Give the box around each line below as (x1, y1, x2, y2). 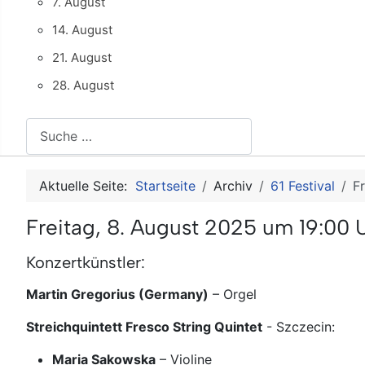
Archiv (213, 177, 253, 194)
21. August (52, 49, 112, 65)
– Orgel (209, 285, 257, 302)
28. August (52, 77, 114, 93)
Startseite (135, 177, 196, 194)
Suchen (25, 118, 70, 135)
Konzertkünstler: (26, 252, 145, 272)
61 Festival (270, 177, 335, 194)
